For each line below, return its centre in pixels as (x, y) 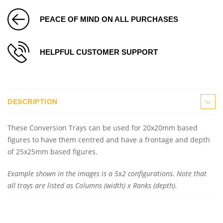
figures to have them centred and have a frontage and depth (109, 139)
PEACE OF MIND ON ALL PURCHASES (109, 19)
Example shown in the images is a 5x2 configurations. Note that (107, 173)
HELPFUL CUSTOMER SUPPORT (99, 52)
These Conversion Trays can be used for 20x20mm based (103, 127)
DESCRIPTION (33, 101)
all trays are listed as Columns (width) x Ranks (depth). (92, 185)
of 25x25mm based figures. (53, 151)
